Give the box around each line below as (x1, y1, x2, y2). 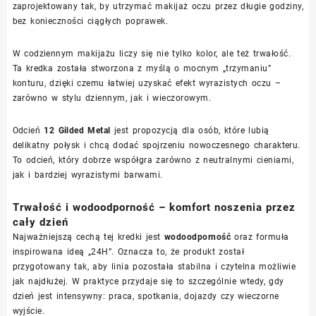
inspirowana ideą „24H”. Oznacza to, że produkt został (12, 246, 245, 257)
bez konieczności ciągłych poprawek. (12, 16, 169, 26)
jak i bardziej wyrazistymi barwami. (12, 169, 163, 180)
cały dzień (12, 215, 68, 229)
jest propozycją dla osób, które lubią (110, 125, 269, 135)
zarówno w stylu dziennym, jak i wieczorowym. (12, 92, 212, 103)
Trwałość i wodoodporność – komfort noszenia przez (12, 200, 296, 214)
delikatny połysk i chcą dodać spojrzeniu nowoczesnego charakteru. (12, 140, 300, 150)
